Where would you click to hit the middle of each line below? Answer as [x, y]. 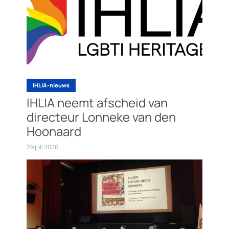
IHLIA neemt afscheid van [97, 103]
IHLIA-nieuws [51, 85]
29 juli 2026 [42, 147]
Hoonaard [54, 131]
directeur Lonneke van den [101, 117]
